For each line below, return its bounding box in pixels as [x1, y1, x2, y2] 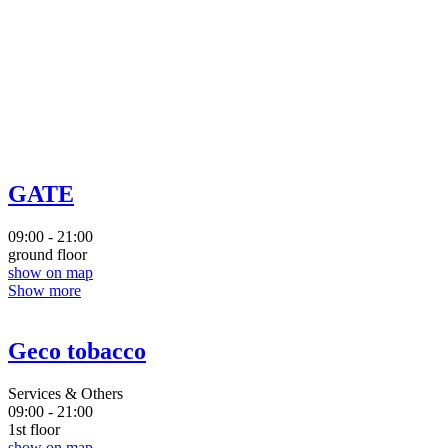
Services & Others [8, 384, 123, 402]
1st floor [8, 420, 60, 438]
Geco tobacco [8, 337, 146, 364]
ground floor [8, 246, 87, 264]
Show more [8, 282, 81, 300]
